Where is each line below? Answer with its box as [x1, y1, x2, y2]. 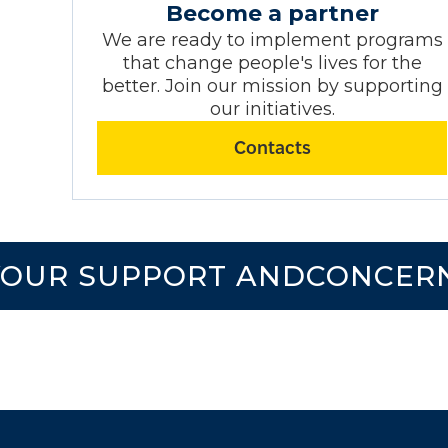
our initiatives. [209, 97, 335, 120]
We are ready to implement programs [101, 28, 443, 51]
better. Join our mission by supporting [101, 74, 443, 97]
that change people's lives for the [122, 51, 422, 74]
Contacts [233, 137, 311, 157]
